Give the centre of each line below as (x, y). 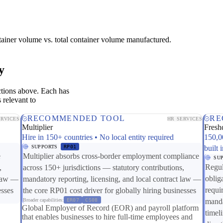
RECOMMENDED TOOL (76, 118)
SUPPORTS (44, 147)
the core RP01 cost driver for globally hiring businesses (109, 191)
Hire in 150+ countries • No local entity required (98, 137)
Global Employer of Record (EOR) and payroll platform (110, 208)
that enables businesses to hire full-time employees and (107, 217)
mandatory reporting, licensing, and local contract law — (112, 179)
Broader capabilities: (43, 200)
